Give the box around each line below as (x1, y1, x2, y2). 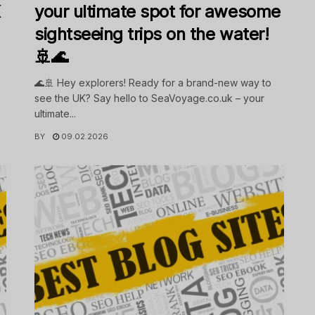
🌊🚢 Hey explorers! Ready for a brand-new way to (34, 77, 271, 89)
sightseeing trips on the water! (34, 24, 269, 45)
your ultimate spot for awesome (34, 1, 281, 22)
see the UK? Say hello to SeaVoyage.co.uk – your (34, 92, 264, 105)
